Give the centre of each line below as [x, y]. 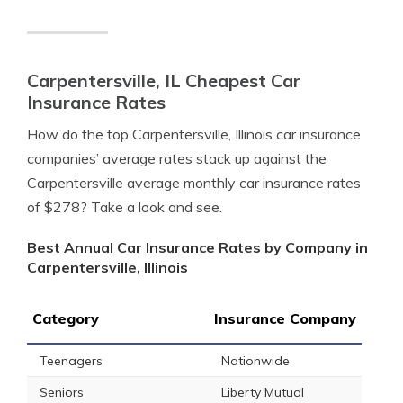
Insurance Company [285, 318]
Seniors [62, 392]
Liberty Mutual [263, 392]
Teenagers [71, 361]
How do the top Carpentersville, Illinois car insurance [194, 134]
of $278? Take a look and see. [125, 207]
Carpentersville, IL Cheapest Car [164, 81]
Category [66, 318]
